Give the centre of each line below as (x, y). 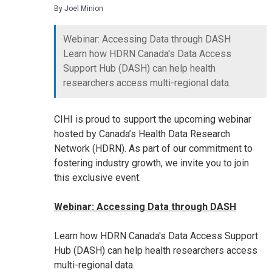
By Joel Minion (78, 8)
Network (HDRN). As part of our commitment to (153, 148)
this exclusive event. (97, 177)
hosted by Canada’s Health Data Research (142, 134)
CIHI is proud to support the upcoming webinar (152, 119)
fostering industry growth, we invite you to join (151, 163)
